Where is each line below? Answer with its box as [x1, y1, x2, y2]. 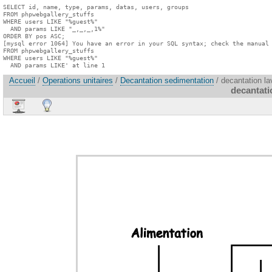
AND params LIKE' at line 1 [3, 61, 105, 69]
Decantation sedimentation [120, 76, 214, 86]
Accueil [9, 76, 35, 86]
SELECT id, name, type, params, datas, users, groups [3, 3, 189, 10]
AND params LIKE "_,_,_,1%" [3, 25, 105, 32]
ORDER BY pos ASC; [3, 32, 65, 39]
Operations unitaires [42, 76, 113, 86]
